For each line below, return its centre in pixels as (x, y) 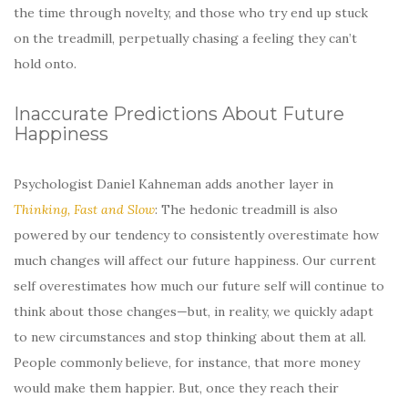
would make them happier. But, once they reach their (176, 388)
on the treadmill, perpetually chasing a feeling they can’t (185, 38)
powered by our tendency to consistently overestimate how (196, 235)
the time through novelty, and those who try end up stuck (191, 12)
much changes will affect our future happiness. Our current (195, 260)
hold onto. (45, 63)
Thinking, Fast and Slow (84, 209)
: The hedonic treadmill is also (246, 209)
